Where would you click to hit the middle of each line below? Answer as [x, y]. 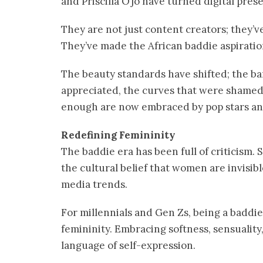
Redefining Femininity [118, 135]
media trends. [94, 184]
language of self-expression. [128, 245]
